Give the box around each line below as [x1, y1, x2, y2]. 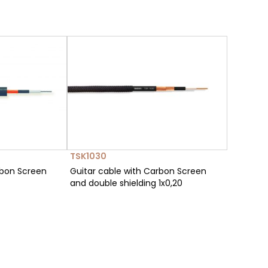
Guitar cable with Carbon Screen [70, 165, 206, 178]
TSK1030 [70, 150, 106, 163]
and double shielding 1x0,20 [70, 177, 182, 190]
